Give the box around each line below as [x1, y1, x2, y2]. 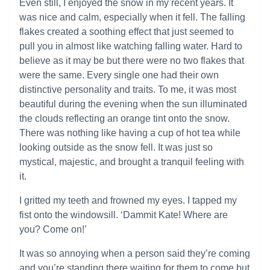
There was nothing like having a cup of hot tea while [19, 128, 240, 138]
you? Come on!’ [19, 224, 87, 234]
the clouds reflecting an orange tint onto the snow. [19, 113, 230, 124]
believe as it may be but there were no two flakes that [19, 55, 244, 66]
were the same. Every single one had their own [19, 70, 219, 80]
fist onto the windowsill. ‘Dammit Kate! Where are [19, 210, 228, 220]
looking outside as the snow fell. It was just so [19, 142, 213, 152]
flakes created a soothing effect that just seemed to [19, 27, 234, 37]
